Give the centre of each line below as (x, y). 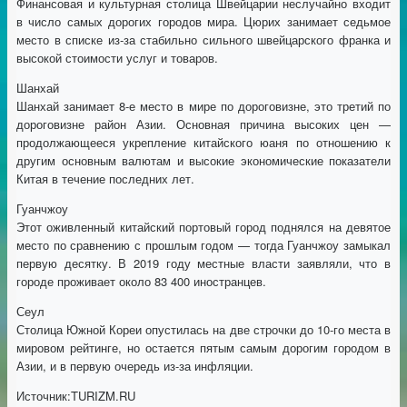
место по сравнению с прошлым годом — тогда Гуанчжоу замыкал (203, 245)
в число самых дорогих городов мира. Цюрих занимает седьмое (203, 22)
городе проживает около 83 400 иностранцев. (143, 282)
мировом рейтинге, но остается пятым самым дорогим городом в (203, 348)
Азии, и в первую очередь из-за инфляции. (135, 366)
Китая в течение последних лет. (107, 179)
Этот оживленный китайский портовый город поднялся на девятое (203, 227)
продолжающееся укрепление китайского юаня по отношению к (203, 143)
